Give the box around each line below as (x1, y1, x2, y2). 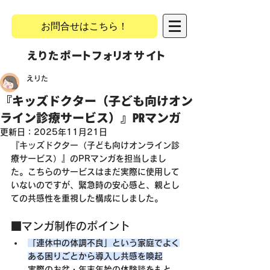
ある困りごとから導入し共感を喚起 (28, 252, 163, 260)
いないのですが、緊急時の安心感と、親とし (11, 181, 180, 189)
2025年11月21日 (34, 128, 107, 136)
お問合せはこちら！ (41, 19, 128, 33)
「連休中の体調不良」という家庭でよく (28, 239, 180, 247)
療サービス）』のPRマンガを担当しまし (11, 154, 166, 163)
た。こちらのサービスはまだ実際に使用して (11, 168, 180, 176)
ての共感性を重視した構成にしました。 (11, 194, 163, 202)
